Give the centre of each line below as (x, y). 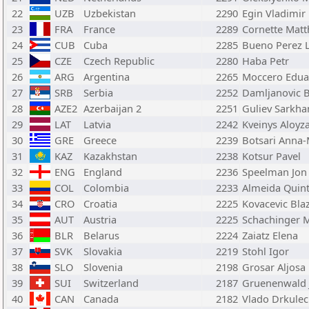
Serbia (98, 92)
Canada (101, 299)
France (99, 29)
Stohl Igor (266, 251)
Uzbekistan (110, 13)
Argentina (107, 77)
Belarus (101, 235)
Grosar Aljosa (274, 267)
